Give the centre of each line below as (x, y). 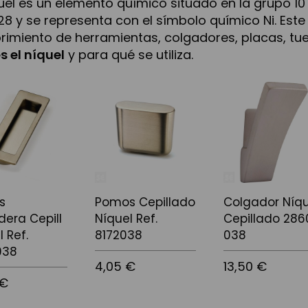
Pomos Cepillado (145, 202)
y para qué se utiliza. (129, 55)
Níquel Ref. (126, 219)
